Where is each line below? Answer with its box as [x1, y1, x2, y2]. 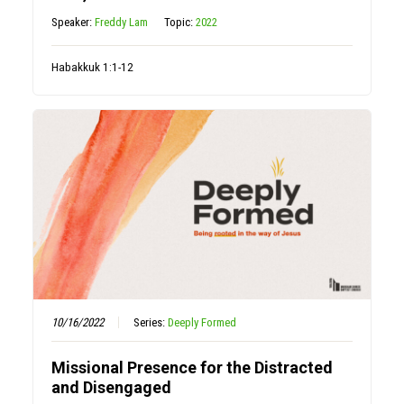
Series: [133, 315, 169, 329]
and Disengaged [51, 377, 172, 397]
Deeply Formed [168, 315, 237, 329]
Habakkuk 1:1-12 [51, 60, 134, 75]
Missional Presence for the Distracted [51, 357, 334, 377]
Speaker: [51, 15, 96, 30]
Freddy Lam [95, 15, 149, 30]
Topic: [164, 15, 197, 30]
